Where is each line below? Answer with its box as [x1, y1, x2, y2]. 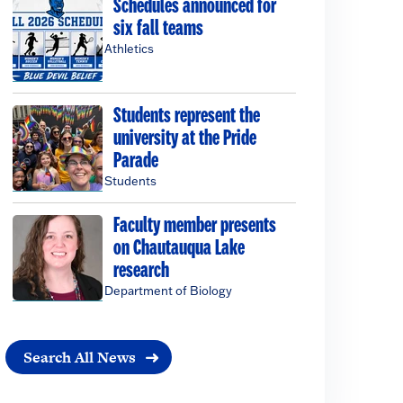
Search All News [23, 346, 136, 369]
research [113, 259, 170, 282]
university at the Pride [113, 127, 257, 150]
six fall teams [113, 17, 204, 40]
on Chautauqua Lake [113, 237, 246, 260]
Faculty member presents [113, 214, 277, 237]
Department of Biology [104, 282, 233, 298]
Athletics [104, 40, 155, 56]
